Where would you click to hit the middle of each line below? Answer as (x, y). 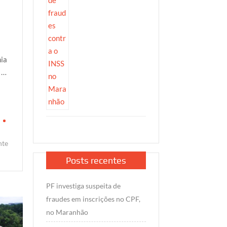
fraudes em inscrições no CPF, (93, 199)
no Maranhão (67, 212)
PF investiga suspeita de (83, 186)
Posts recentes (96, 161)
